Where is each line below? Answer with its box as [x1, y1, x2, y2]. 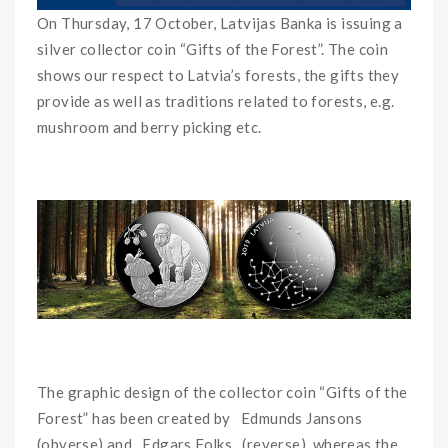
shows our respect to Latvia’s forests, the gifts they [37, 66, 400, 85]
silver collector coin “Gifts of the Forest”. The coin [37, 40, 389, 59]
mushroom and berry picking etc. [37, 118, 262, 137]
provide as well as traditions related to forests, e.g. [37, 92, 395, 111]
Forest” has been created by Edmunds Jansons [37, 408, 369, 427]
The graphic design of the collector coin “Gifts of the [37, 382, 408, 401]
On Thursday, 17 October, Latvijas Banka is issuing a [37, 14, 403, 33]
